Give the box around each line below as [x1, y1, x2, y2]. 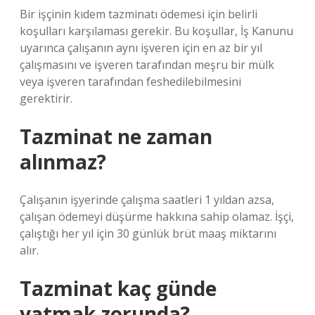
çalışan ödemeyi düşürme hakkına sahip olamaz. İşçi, [20, 209, 294, 224]
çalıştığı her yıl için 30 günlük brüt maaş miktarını [20, 226, 276, 241]
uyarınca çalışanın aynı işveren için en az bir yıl [20, 40, 262, 56]
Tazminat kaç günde [20, 275, 217, 302]
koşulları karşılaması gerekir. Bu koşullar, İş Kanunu [20, 23, 293, 39]
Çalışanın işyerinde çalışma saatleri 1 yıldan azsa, [20, 192, 274, 207]
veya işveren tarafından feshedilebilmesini [20, 74, 241, 89]
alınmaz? [20, 148, 106, 175]
